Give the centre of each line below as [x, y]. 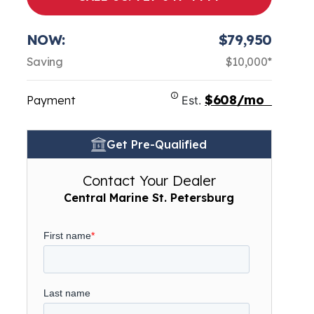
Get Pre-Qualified [157, 144]
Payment [50, 100]
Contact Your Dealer [149, 180]
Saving [45, 62]
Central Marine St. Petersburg [149, 198]
